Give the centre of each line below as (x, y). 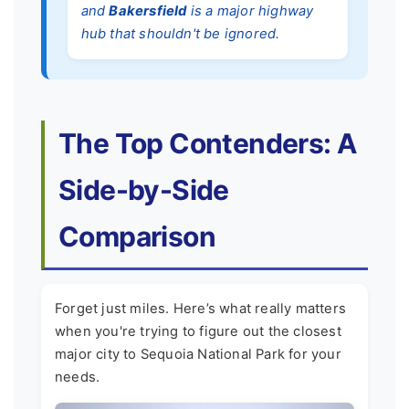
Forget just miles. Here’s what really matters (201, 308)
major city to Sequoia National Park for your (198, 354)
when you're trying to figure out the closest (198, 331)
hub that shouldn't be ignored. (180, 33)
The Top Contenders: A (208, 144)
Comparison (137, 237)
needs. (78, 377)
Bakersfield (148, 10)
